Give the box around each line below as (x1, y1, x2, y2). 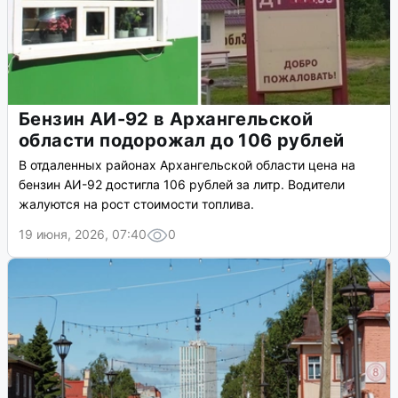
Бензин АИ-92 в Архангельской (19, 108, 314, 131)
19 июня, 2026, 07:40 (19, 227, 147, 243)
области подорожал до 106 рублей (19, 130, 345, 152)
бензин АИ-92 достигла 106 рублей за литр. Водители (19, 177, 345, 193)
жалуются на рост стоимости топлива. (19, 196, 254, 212)
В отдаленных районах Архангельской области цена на (19, 157, 355, 173)
